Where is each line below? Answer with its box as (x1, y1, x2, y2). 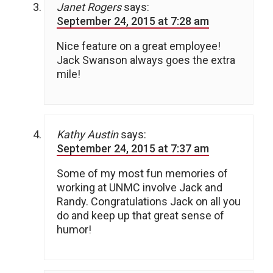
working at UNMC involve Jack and (57, 181, 222, 194)
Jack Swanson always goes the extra (57, 54, 235, 67)
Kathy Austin (57, 128, 118, 141)
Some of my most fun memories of (57, 167, 228, 180)
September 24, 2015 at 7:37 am (57, 142, 209, 155)
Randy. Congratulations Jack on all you (57, 195, 241, 208)
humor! (57, 223, 91, 236)
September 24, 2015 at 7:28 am (57, 15, 209, 28)
